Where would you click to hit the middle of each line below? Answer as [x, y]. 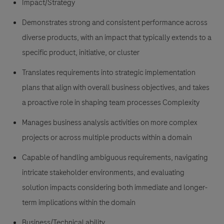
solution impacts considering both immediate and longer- [115, 188]
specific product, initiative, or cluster [81, 53]
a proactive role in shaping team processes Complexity [111, 103]
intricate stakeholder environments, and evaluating [103, 173]
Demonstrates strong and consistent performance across [115, 23]
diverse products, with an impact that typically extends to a [117, 38]
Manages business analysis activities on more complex [110, 123]
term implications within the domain [79, 203]
